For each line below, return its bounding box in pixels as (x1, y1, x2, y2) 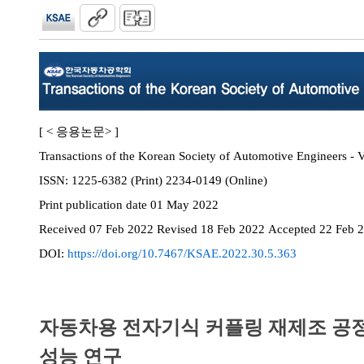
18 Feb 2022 (201, 223, 268, 236)
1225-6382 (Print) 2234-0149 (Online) (225, 174, 267, 187)
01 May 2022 (150, 198, 219, 211)
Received (39, 223, 89, 236)
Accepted (268, 223, 319, 236)
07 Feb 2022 (89, 223, 157, 236)
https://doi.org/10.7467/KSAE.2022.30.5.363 (67, 247, 297, 260)
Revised (157, 223, 201, 236)
